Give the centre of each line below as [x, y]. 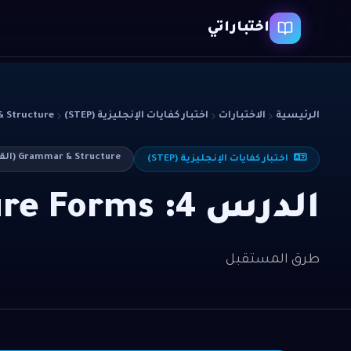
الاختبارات [242, 116]
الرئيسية [298, 116]
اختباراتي [239, 28]
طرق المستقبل [273, 261]
